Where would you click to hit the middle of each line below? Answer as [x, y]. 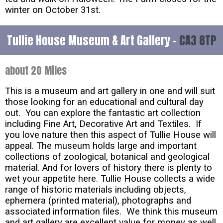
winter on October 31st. [53, 10]
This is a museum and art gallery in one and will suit [110, 91]
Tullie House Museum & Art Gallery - [93, 41]
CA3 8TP [198, 41]
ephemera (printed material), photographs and [98, 201]
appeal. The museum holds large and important [101, 146]
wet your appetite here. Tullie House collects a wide [110, 179]
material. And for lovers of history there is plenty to [109, 168]
